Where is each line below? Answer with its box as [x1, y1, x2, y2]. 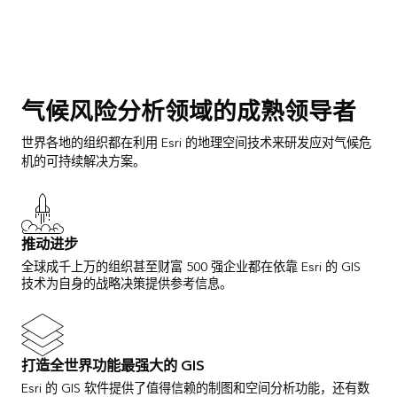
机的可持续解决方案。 [21, 150, 145, 173]
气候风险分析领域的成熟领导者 [21, 91, 356, 133]
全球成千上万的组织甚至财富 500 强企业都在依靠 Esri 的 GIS [21, 255, 361, 278]
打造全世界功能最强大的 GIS [21, 353, 205, 378]
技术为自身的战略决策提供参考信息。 [21, 272, 232, 295]
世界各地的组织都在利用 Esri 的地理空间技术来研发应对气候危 [21, 131, 371, 154]
